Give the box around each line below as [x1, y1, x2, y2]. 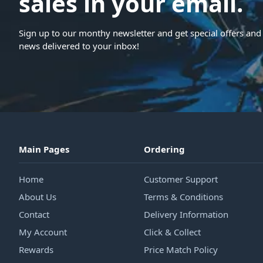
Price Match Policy [144, 244, 218, 255]
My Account [19, 226, 67, 238]
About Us [19, 191, 56, 203]
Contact [19, 208, 49, 220]
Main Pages [19, 143, 69, 155]
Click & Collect [144, 226, 201, 238]
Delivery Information [144, 208, 229, 220]
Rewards [19, 244, 53, 255]
